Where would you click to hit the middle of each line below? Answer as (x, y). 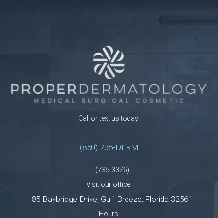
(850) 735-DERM (109, 147)
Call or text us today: (109, 118)
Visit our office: (109, 184)
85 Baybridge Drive (64, 199)
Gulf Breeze (121, 199)
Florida (157, 199)
